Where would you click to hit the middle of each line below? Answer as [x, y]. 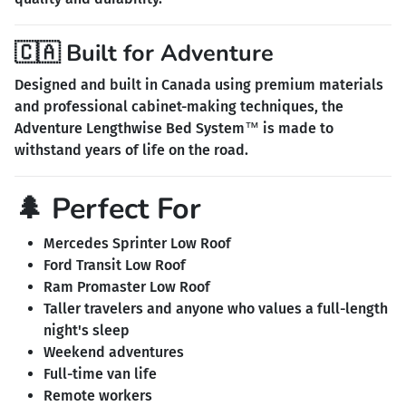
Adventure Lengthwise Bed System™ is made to [174, 128]
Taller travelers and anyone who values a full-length [216, 308]
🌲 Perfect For [108, 208]
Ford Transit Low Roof [115, 265]
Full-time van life [100, 373]
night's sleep [87, 330]
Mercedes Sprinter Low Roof [137, 243]
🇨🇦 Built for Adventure [144, 53]
